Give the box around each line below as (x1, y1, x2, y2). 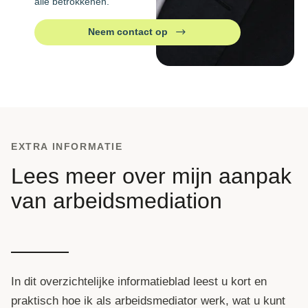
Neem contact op (88, 25, 168, 37)
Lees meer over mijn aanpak (11, 164, 291, 189)
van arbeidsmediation (11, 188, 222, 214)
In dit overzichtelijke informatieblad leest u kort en (11, 275, 267, 289)
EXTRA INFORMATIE (11, 141, 123, 153)
